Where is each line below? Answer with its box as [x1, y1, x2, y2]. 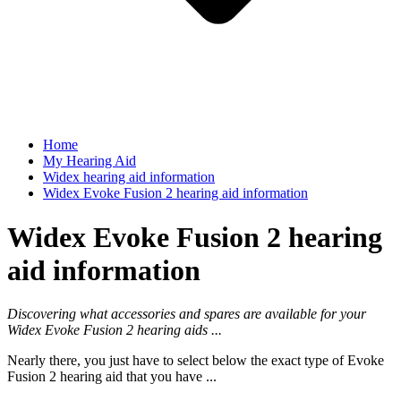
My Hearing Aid [43, 153, 136, 169]
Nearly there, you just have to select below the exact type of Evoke [7, 353, 384, 369]
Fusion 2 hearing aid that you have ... [7, 369, 217, 385]
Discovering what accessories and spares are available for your [7, 306, 366, 322]
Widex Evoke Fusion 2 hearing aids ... [7, 322, 222, 338]
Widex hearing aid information [43, 169, 215, 185]
